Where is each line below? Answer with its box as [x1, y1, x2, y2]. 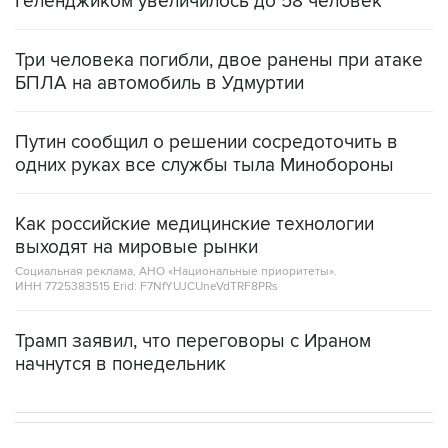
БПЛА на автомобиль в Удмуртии [15, 72, 304, 96]
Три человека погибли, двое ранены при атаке [15, 49, 423, 73]
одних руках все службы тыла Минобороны [15, 154, 394, 178]
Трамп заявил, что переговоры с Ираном [15, 330, 371, 354]
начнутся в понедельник [15, 353, 226, 377]
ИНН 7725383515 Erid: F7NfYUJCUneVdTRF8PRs [15, 279, 278, 295]
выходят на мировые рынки [15, 236, 258, 260]
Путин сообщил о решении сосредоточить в [15, 131, 398, 155]
